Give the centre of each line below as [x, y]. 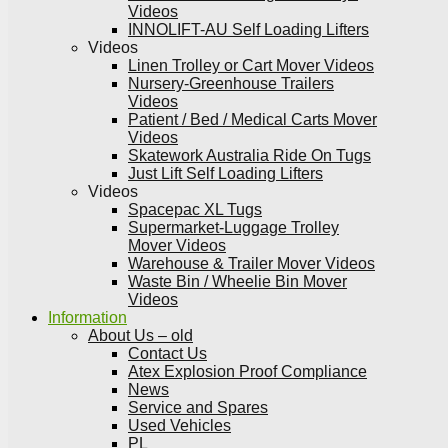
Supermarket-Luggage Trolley [233, 227]
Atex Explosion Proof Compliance [247, 371]
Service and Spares [198, 407]
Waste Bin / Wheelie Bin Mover [237, 281]
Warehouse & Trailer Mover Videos [251, 263]
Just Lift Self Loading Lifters [225, 173]
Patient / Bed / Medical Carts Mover [252, 119]
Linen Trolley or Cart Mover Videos [251, 65]
